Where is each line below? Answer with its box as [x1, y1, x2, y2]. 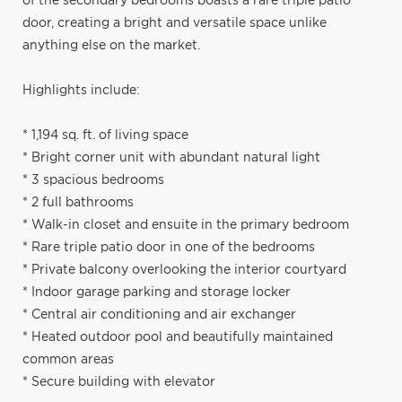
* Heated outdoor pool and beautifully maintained [22, 330, 333, 344]
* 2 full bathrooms [22, 196, 134, 209]
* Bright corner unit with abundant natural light [22, 151, 320, 164]
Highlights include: [22, 83, 140, 97]
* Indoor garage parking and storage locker [22, 285, 291, 299]
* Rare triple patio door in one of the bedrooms [22, 240, 315, 254]
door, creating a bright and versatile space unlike [22, 16, 327, 30]
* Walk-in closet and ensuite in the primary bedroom [22, 218, 349, 232]
